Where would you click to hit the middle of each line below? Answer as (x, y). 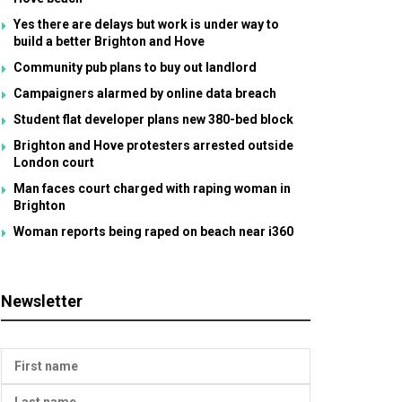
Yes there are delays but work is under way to (146, 24)
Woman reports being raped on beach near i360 (153, 232)
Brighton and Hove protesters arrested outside (153, 145)
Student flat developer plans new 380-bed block (153, 119)
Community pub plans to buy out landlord (135, 67)
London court (54, 162)
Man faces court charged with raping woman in (152, 188)
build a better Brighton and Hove (109, 41)
